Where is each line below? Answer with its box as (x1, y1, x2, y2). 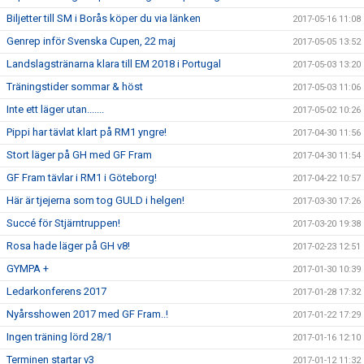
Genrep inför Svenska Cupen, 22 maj (6, 35, 175, 48)
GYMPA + (6, 262, 49, 275)
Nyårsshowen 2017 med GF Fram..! (6, 308, 168, 321)
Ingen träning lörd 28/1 (6, 331, 112, 344)
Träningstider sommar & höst (6, 80, 143, 93)
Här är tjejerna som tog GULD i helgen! (6, 194, 184, 207)
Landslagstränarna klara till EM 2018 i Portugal (6, 58, 221, 71)
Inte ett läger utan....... (6, 103, 104, 116)
